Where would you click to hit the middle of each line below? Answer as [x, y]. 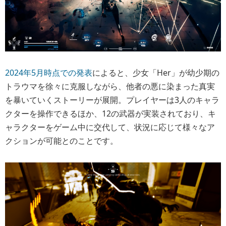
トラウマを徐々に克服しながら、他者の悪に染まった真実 [110, 87]
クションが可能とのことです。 [62, 141]
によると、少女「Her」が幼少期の [156, 73]
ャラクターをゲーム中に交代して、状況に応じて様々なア [110, 127]
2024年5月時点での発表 [49, 73]
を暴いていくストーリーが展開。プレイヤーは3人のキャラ [112, 100]
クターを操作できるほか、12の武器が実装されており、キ [110, 114]
